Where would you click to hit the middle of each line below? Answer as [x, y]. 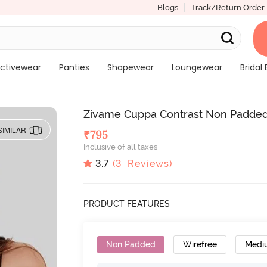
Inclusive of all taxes [121, 147]
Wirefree [200, 244]
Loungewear [197, 67]
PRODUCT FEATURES [127, 204]
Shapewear [130, 67]
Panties [74, 67]
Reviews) [147, 163]
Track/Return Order [227, 7]
